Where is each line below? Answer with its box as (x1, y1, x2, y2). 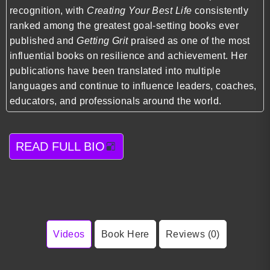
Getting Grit (77, 35, 128, 46)
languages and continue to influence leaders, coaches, (10, 80, 257, 91)
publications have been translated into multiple (10, 65, 221, 76)
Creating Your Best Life (87, 5, 192, 16)
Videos (53, 228, 85, 239)
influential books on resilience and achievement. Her (10, 50, 248, 61)
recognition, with (10, 5, 87, 16)
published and (10, 35, 77, 46)
